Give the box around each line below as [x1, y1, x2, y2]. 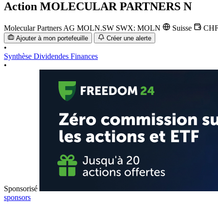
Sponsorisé [4, 184, 37, 193]
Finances [71, 52, 98, 61]
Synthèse [4, 52, 34, 61]
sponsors [4, 193, 31, 202]
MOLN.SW [77, 23, 116, 32]
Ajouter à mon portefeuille [16, 35, 89, 42]
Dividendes [34, 52, 71, 61]
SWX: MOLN [116, 23, 163, 32]
